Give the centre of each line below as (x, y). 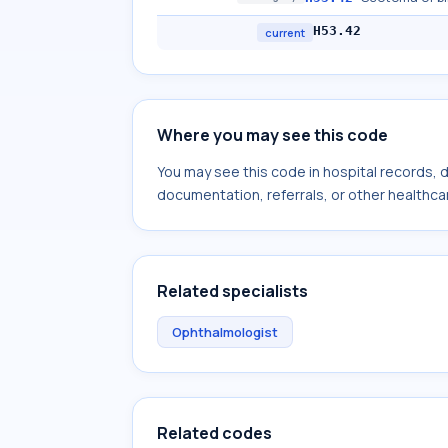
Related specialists (232, 291)
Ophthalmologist (225, 332)
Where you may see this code (272, 135)
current (285, 32)
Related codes (214, 433)
